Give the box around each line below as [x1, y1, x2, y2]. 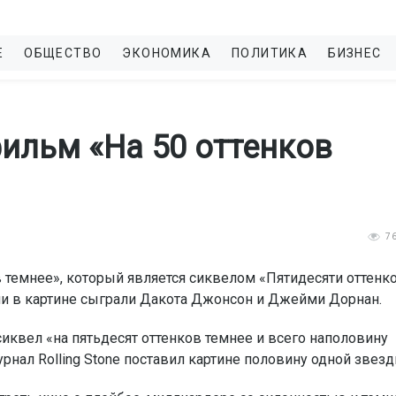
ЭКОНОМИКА [122, 46, 212, 60]
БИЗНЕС [328, 46, 382, 60]
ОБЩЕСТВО [24, 46, 103, 60]
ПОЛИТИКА [232, 46, 308, 60]
